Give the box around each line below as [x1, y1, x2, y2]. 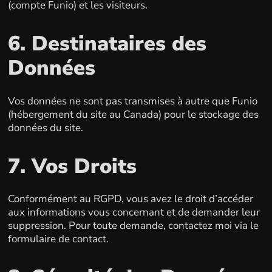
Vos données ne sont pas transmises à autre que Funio [7, 93, 257, 108]
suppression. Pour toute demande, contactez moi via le [7, 219, 259, 233]
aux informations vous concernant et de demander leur [7, 205, 260, 219]
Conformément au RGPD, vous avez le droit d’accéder [7, 192, 253, 206]
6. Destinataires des [7, 30, 206, 58]
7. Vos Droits [7, 152, 137, 180]
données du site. [7, 120, 83, 135]
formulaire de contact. [7, 232, 109, 246]
